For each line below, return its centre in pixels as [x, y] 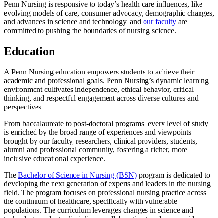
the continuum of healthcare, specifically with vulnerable [91, 201]
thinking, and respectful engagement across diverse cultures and [101, 98]
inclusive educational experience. [54, 158]
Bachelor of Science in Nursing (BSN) [77, 175]
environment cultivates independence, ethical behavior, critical [99, 89]
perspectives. [24, 107]
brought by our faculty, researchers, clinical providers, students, [100, 141]
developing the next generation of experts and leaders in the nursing [107, 183]
